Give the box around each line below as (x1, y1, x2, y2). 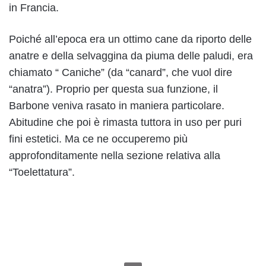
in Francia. (9, 2, 59, 14)
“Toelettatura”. (9, 166, 75, 179)
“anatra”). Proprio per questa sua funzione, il (9, 83, 218, 96)
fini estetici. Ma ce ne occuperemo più (9, 133, 188, 145)
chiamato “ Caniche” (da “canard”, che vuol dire (9, 66, 232, 79)
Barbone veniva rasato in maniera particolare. (9, 100, 224, 112)
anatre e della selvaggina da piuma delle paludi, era (9, 50, 253, 62)
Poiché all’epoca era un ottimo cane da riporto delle (9, 33, 252, 46)
